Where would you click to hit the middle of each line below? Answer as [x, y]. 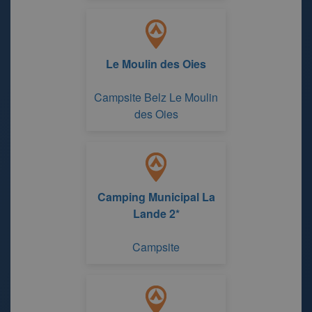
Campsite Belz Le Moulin [156, 97]
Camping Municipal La [156, 197]
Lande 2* [156, 213]
